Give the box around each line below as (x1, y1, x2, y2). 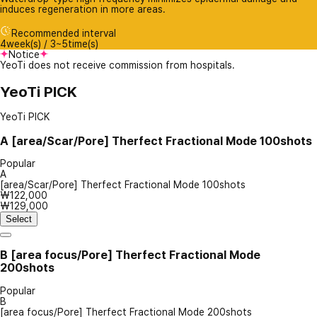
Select (6, 214, 32, 225)
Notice (8, 49, 40, 61)
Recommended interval (11, 28, 116, 40)
